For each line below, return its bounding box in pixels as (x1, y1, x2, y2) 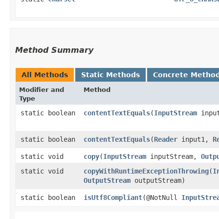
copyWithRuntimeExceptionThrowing (84, 167, 209, 175)
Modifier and (19, 86, 64, 93)
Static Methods (81, 70, 140, 79)
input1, (177, 135, 213, 143)
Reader (154, 135, 177, 143)
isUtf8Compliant (84, 193, 142, 201)
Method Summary (15, 45, 93, 55)
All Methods (22, 70, 68, 79)
